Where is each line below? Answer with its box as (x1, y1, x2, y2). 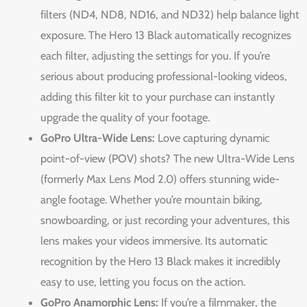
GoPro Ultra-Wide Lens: (40, 130, 156, 145)
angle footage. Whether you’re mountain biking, (40, 192, 263, 206)
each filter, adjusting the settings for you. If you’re (40, 48, 271, 62)
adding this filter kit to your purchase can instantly (40, 89, 275, 103)
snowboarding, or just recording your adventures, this (40, 212, 291, 227)
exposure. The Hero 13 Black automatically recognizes (40, 27, 292, 42)
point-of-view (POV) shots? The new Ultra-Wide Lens (40, 151, 295, 165)
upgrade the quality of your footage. (40, 110, 210, 124)
